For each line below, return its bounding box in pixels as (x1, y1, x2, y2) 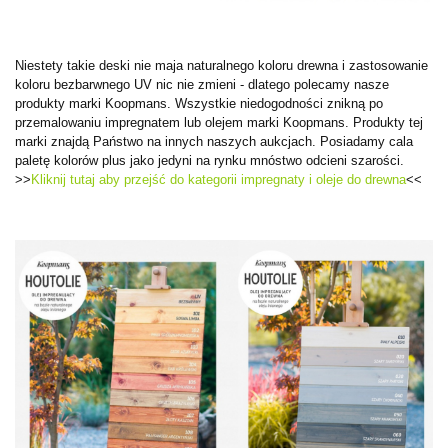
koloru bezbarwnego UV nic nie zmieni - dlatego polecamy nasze (15, 77, 389, 93)
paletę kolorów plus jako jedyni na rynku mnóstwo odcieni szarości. (15, 153, 404, 169)
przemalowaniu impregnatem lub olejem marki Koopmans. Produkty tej (15, 115, 423, 131)
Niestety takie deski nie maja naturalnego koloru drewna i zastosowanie (15, 58, 428, 74)
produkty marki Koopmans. (15, 96, 175, 112)
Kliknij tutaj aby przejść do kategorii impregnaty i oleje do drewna (31, 172, 406, 188)
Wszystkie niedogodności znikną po (175, 96, 383, 112)
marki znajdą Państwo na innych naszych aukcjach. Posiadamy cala (15, 134, 413, 150)
